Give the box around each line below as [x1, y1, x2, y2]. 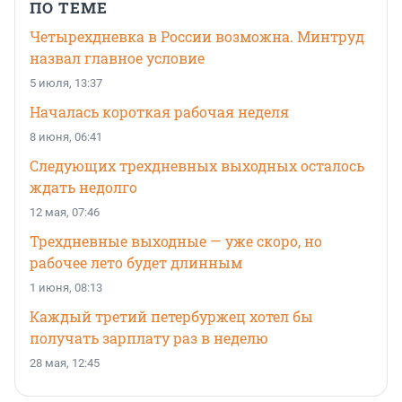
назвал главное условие [30, 48, 205, 68]
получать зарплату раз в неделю [30, 328, 268, 348]
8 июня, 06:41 [30, 130, 102, 144]
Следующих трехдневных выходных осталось [30, 156, 364, 176]
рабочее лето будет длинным [30, 253, 242, 273]
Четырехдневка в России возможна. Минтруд [30, 27, 364, 47]
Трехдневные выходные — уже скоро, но [30, 232, 322, 251]
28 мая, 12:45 [30, 356, 100, 371]
